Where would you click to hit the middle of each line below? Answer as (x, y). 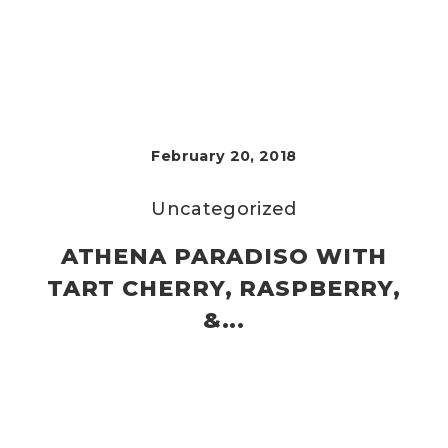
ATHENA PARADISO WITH (224, 256)
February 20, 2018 (224, 156)
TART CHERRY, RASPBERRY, (224, 288)
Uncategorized (224, 209)
